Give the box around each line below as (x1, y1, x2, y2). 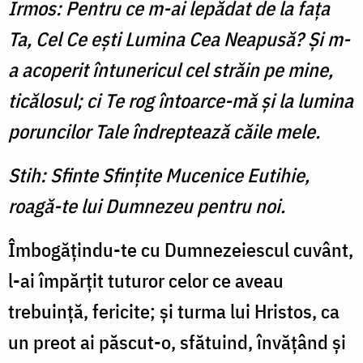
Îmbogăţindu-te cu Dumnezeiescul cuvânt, (8, 237, 353, 263)
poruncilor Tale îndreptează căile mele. (8, 118, 320, 145)
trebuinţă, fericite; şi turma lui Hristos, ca (8, 298, 340, 325)
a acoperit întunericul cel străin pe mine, (8, 57, 333, 83)
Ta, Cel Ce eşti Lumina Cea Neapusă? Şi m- (8, 26, 350, 53)
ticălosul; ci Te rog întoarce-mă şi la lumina (8, 88, 353, 114)
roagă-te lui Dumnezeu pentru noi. (8, 193, 285, 220)
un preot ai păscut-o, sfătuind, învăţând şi (8, 329, 346, 356)
